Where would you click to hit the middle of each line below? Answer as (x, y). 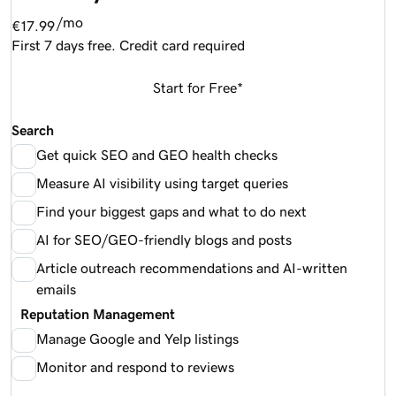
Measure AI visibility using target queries (162, 183)
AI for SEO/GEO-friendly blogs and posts (164, 239)
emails (56, 289)
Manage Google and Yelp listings (137, 338)
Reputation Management (93, 313)
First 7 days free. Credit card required (128, 45)
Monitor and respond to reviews (135, 366)
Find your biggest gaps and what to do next (171, 211)
